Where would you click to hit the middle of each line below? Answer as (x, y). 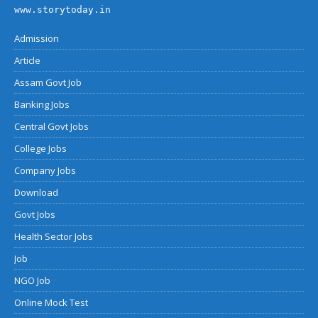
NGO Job (32, 280)
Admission (37, 38)
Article (27, 60)
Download (36, 192)
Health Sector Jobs (54, 236)
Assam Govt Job (48, 82)
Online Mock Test (51, 302)
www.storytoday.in (62, 9)
